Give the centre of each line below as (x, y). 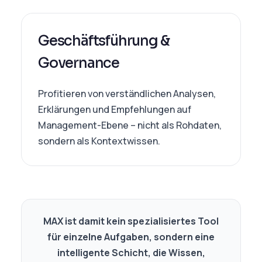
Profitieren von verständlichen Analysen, (127, 94)
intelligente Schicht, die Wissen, (131, 253)
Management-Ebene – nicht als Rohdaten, (130, 125)
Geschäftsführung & (104, 41)
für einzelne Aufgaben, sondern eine (131, 237)
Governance (79, 63)
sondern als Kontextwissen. (99, 141)
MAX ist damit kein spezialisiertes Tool (131, 221)
